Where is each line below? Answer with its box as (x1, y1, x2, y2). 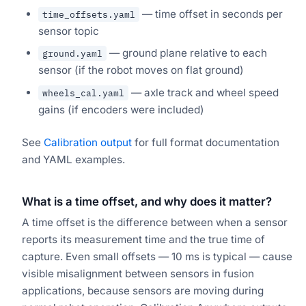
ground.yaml (42, 47, 102, 60)
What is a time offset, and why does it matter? (22, 194, 272, 208)
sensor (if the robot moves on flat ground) (38, 64, 244, 77)
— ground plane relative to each (107, 46, 267, 60)
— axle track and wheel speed (128, 85, 279, 99)
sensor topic (38, 24, 99, 38)
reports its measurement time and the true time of (22, 232, 265, 246)
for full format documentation (132, 135, 279, 149)
